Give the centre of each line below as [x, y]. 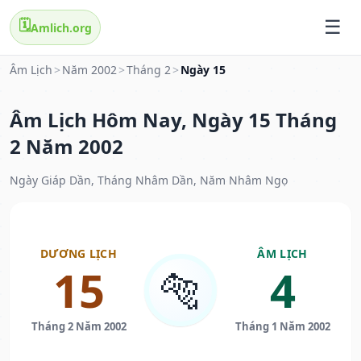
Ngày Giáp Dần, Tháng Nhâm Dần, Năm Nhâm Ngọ [149, 180]
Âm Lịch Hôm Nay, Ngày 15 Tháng [173, 120]
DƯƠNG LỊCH [79, 254]
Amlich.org [61, 27]
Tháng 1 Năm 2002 [282, 327]
